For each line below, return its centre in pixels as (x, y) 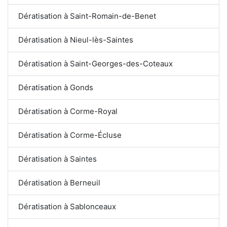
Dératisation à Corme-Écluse (70, 135)
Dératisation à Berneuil (59, 182)
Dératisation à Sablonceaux (67, 206)
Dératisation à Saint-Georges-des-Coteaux (96, 63)
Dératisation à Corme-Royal (68, 111)
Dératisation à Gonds (56, 87)
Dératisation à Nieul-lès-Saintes (76, 40)
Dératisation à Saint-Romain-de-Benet (87, 16)
